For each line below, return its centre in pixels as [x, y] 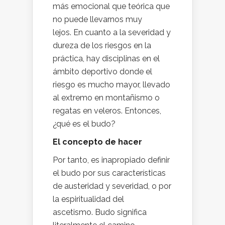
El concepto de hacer [97, 142]
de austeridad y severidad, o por [112, 186]
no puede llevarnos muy [97, 19]
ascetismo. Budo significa [100, 212]
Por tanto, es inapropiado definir [111, 160]
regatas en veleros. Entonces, [107, 110]
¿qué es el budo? [84, 124]
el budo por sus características [109, 173]
